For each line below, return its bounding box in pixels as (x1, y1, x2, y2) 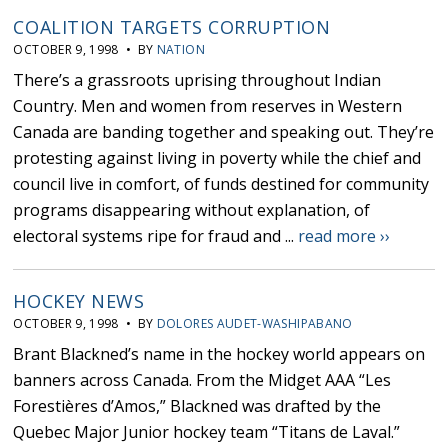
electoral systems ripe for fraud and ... (13, 225, 299, 248)
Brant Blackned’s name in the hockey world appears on (13, 343, 426, 366)
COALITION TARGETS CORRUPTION (13, 15, 331, 40)
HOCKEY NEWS (13, 289, 145, 314)
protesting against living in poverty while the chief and (13, 147, 422, 170)
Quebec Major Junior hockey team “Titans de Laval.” (13, 421, 401, 444)
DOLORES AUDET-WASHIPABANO (156, 315, 353, 333)
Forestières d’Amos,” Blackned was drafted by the (13, 395, 382, 418)
